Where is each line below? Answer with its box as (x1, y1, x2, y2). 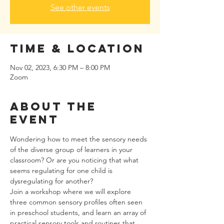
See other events (50, 2, 110, 12)
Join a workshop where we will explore (10, 187, 133, 196)
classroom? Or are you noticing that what (10, 155, 140, 164)
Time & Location (10, 41, 144, 55)
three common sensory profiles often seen (10, 197, 144, 206)
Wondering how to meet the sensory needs (10, 134, 149, 143)
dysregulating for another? (10, 176, 93, 185)
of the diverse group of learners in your (10, 145, 134, 154)
